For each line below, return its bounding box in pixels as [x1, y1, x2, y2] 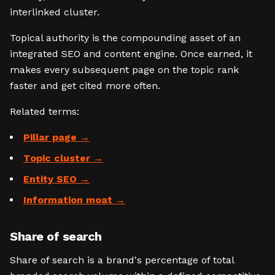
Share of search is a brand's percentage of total [10, 254, 234, 266]
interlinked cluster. [10, 6, 99, 18]
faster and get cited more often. [10, 80, 160, 91]
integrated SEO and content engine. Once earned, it [10, 48, 252, 60]
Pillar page [23, 131, 77, 143]
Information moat [23, 194, 112, 206]
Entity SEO [23, 173, 77, 185]
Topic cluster [23, 152, 90, 164]
